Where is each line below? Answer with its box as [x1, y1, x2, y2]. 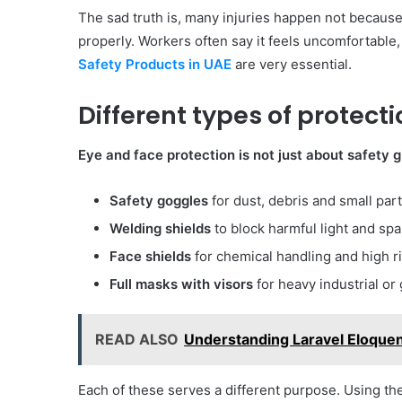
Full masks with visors [109, 275, 253, 293]
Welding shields [109, 220, 211, 238]
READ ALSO [95, 330, 179, 349]
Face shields [109, 248, 191, 266]
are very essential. [232, 55, 355, 73]
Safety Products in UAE [78, 55, 232, 73]
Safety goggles [109, 192, 208, 210]
